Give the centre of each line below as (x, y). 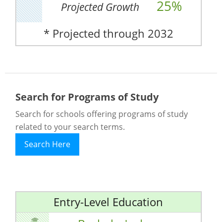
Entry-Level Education (109, 202)
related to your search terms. (70, 127)
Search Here (47, 144)
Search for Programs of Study (87, 97)
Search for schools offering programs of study (101, 114)
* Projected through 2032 (108, 34)
